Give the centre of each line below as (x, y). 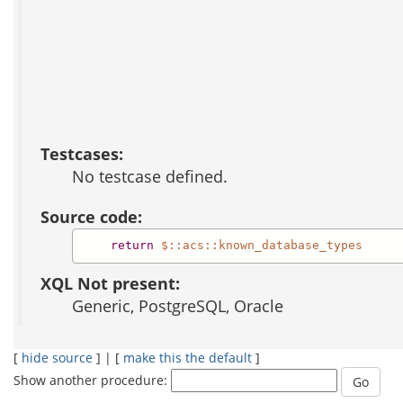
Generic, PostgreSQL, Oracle (178, 305)
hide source (57, 357)
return (132, 246)
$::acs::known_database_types (261, 246)
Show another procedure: (92, 380)
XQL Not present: (110, 283)
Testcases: (82, 153)
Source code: (91, 216)
